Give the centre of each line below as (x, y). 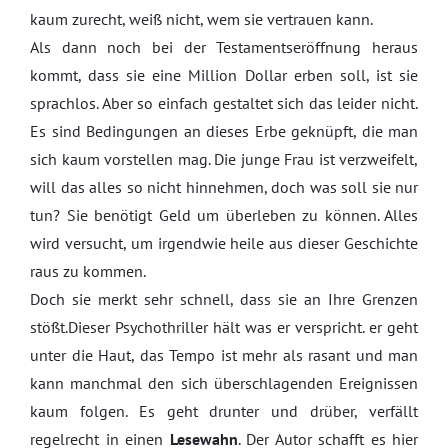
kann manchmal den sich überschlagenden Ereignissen (224, 383)
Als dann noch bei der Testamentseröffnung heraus (224, 47)
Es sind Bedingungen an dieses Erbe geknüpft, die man (224, 131)
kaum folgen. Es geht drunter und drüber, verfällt (224, 411)
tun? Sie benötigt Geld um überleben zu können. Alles (224, 215)
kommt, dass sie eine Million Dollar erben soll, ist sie (224, 75)
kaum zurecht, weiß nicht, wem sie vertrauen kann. (201, 19)
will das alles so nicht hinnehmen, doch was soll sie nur (224, 187)
